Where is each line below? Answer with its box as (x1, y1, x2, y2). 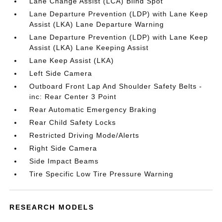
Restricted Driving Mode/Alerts (29, 131, 140, 139)
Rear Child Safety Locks (29, 118, 116, 126)
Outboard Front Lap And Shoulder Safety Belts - (29, 82, 203, 90)
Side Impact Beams (29, 157, 99, 165)
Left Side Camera (29, 69, 93, 77)
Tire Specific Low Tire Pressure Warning (29, 170, 174, 178)
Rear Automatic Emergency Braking (29, 106, 157, 113)
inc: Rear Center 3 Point (29, 93, 117, 101)
